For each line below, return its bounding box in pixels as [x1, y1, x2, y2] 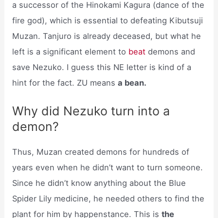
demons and [145, 46, 196, 56]
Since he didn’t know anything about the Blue [12, 178, 186, 188]
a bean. [118, 77, 147, 88]
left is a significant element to [12, 46, 129, 56]
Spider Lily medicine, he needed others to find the [12, 194, 205, 204]
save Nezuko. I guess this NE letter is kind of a [12, 62, 192, 72]
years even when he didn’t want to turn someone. [12, 163, 203, 173]
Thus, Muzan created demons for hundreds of [12, 147, 190, 157]
